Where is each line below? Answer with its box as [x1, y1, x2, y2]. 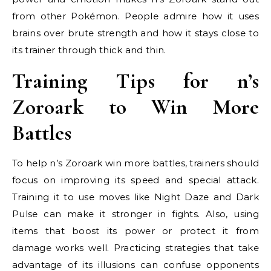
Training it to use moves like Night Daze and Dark [12, 191, 259, 203]
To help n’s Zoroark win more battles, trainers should [12, 157, 259, 169]
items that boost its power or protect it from [12, 225, 259, 237]
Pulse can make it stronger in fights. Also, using [12, 208, 259, 220]
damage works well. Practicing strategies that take [12, 242, 259, 253]
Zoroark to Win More [12, 94, 259, 120]
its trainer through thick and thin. [12, 44, 166, 56]
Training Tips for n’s [12, 68, 259, 94]
